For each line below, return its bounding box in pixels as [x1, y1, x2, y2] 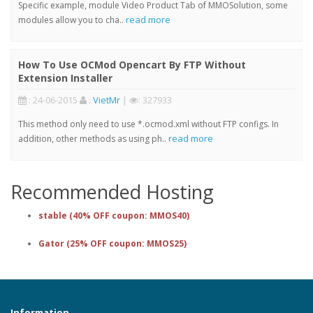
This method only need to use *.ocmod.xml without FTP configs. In [18, 118, 279, 130]
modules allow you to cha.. [18, 14, 126, 26]
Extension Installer [18, 71, 112, 85]
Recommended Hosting [10, 179, 214, 205]
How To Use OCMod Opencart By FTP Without [18, 58, 246, 71]
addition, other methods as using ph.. [18, 133, 168, 145]
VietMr [93, 94, 120, 106]
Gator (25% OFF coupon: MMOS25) [38, 238, 187, 249]
